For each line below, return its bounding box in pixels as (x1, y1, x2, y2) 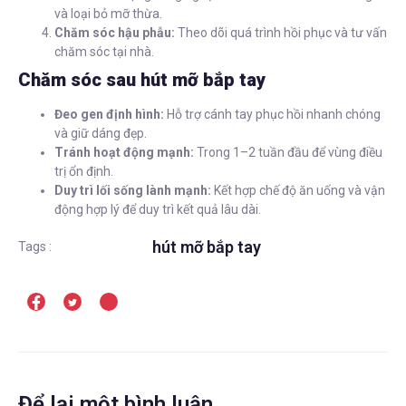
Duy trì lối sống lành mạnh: (54, 182, 211, 198)
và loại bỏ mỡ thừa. (54, 5, 162, 21)
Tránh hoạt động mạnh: (54, 144, 194, 159)
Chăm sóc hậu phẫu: (54, 24, 175, 40)
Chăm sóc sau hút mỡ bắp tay (18, 68, 266, 91)
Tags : (18, 238, 52, 254)
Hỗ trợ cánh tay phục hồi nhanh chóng (164, 106, 381, 121)
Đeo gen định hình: (54, 106, 164, 121)
